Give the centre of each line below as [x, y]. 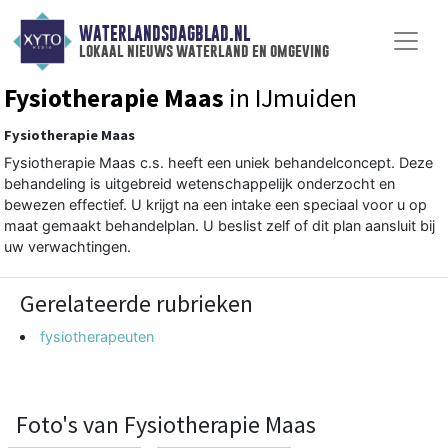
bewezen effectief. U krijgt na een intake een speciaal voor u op [215, 204]
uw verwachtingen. [67, 246]
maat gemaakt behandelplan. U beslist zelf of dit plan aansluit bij [219, 225]
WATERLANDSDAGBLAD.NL [164, 34]
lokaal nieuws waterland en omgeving [203, 51]
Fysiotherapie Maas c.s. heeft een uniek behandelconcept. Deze [218, 162]
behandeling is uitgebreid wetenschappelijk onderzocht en [199, 183]
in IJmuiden [290, 97]
